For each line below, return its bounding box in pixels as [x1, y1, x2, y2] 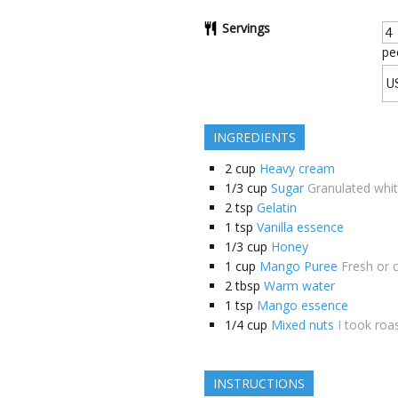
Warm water [264, 276, 335, 294]
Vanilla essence [257, 218, 344, 235]
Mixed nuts [271, 315, 334, 333]
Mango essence [257, 296, 348, 314]
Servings [222, 19, 270, 36]
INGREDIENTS [213, 128, 296, 146]
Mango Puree [259, 257, 338, 275]
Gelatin [257, 198, 297, 216]
